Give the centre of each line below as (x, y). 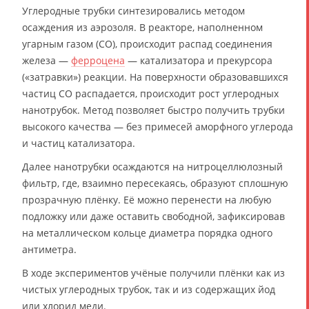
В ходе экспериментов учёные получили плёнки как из (153, 272)
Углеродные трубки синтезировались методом (133, 10)
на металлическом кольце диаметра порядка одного (147, 232)
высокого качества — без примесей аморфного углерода (158, 126)
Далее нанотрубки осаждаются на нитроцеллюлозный (152, 166)
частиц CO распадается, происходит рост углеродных (150, 93)
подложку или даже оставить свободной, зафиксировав (153, 216)
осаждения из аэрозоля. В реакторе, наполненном (142, 27)
